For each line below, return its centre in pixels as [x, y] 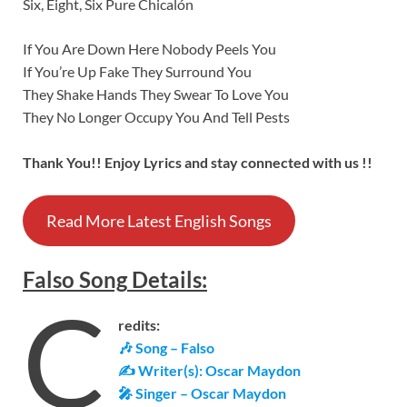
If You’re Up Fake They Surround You [137, 71]
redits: [139, 325]
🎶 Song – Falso [167, 347]
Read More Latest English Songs [159, 220]
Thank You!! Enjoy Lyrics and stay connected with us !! [198, 162]
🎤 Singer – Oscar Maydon [203, 393]
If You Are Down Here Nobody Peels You [149, 48]
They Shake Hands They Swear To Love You [156, 94]
